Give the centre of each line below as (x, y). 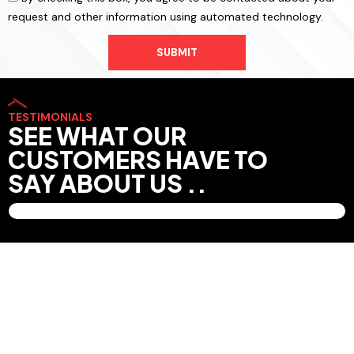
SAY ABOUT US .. (107, 184)
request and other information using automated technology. (166, 17)
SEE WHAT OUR (97, 136)
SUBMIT (177, 53)
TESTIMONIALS (50, 117)
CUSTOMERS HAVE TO (138, 160)
